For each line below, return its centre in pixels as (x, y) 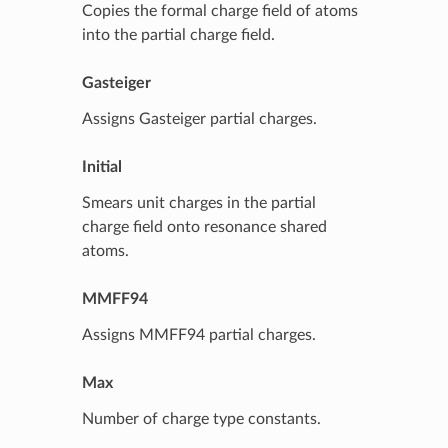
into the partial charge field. (178, 34)
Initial (101, 166)
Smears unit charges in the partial (198, 202)
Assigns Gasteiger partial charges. (199, 118)
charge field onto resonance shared (204, 226)
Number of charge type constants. (201, 418)
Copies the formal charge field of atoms (219, 10)
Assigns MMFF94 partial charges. (198, 334)
